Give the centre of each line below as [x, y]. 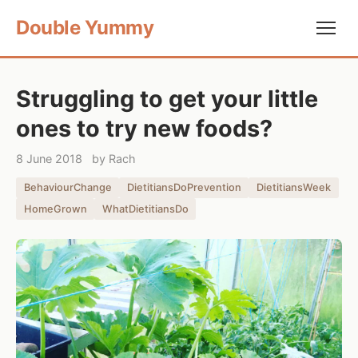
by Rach [114, 159]
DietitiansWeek [293, 188]
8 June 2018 [49, 159]
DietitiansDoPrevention [184, 188]
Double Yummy [85, 28]
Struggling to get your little [167, 99]
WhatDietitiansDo [145, 209]
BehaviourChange [68, 188]
